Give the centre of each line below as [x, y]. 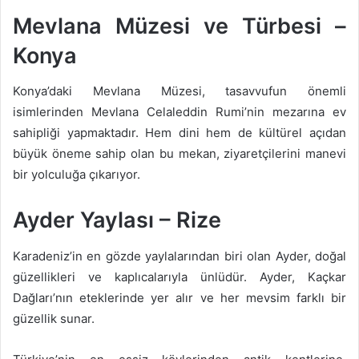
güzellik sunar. [54, 318]
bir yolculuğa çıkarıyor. [77, 175]
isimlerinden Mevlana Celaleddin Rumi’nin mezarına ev [179, 112]
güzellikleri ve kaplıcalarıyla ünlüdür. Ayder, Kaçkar [179, 276]
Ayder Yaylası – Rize [117, 220]
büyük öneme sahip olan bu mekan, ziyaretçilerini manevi [179, 154]
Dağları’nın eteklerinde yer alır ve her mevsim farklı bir [179, 297]
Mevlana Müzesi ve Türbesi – [179, 26]
